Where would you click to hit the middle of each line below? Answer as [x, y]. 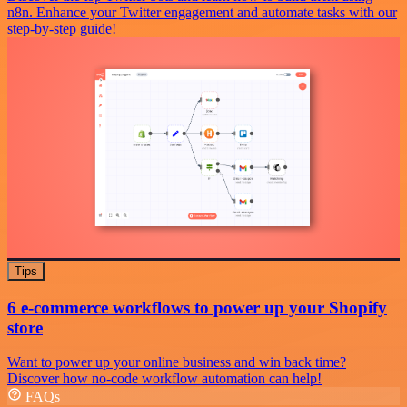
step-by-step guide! [62, 28]
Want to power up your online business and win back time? [177, 362]
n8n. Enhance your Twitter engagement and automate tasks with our [202, 12]
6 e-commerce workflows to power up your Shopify [197, 307]
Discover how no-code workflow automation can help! [164, 379]
